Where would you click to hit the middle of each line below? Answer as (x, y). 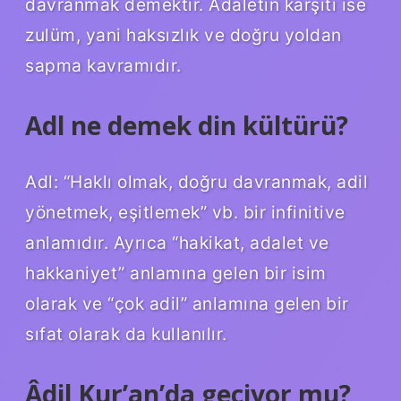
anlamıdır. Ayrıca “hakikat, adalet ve (177, 243)
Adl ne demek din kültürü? (187, 125)
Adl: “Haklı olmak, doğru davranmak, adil (196, 182)
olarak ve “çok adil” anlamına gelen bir (187, 304)
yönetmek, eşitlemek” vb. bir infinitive (185, 213)
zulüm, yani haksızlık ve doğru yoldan (183, 34)
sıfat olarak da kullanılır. (126, 334)
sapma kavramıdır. (103, 65)
